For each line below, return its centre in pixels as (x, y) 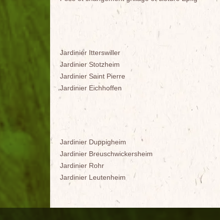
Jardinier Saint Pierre (93, 76)
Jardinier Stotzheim (90, 65)
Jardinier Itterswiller (90, 53)
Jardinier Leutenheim (93, 178)
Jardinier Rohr (82, 166)
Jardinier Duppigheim (93, 142)
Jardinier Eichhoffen (91, 88)
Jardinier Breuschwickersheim (106, 154)
